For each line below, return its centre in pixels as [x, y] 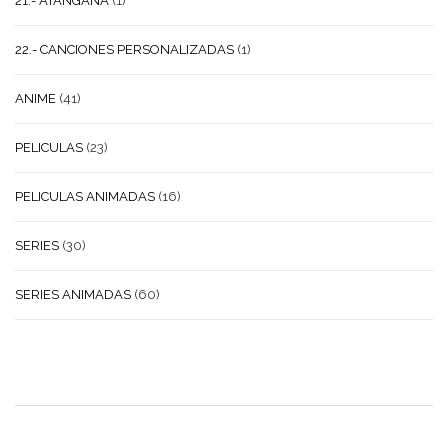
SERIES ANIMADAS [73, 294]
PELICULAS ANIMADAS [85, 196]
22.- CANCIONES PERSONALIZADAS [124, 49]
